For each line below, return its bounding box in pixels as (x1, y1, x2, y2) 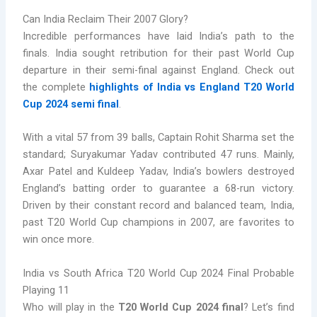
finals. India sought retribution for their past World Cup (23, 47, 294, 60)
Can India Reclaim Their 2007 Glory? (23, 13, 189, 26)
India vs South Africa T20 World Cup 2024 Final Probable (23, 266, 294, 279)
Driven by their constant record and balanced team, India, (23, 199, 294, 212)
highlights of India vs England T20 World (89, 81, 294, 94)
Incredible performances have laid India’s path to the (23, 30, 294, 43)
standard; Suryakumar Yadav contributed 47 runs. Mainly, (23, 148, 294, 161)
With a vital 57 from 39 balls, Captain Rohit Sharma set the (23, 131, 294, 144)
